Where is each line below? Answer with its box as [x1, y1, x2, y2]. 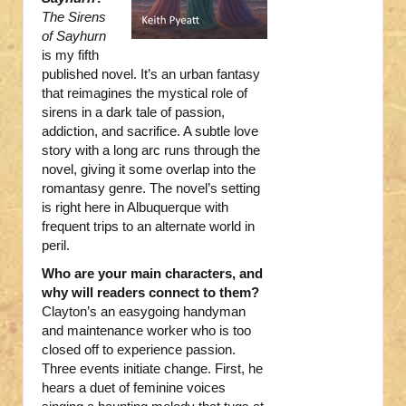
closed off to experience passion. [42, 342, 236, 358]
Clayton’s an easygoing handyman [42, 304, 246, 320]
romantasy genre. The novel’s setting [42, 180, 260, 197]
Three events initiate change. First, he [42, 361, 263, 377]
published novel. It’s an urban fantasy [42, 66, 260, 82]
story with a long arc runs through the [42, 142, 260, 159]
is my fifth [42, 47, 99, 63]
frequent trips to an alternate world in [42, 218, 255, 235]
